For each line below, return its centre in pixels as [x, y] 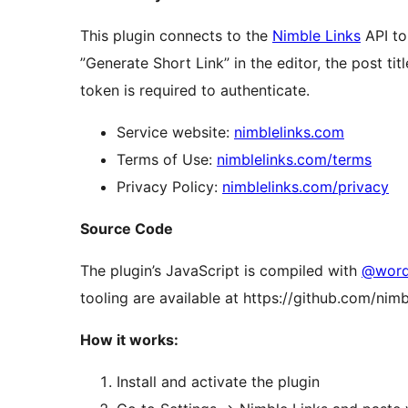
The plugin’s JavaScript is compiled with [221, 271]
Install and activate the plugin [218, 382]
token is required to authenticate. [195, 91]
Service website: [175, 133]
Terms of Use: [167, 160]
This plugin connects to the [176, 36]
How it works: [129, 340]
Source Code [127, 229]
